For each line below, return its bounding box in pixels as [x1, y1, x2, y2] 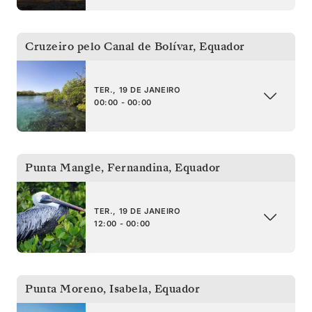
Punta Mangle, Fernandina [25, 159, 169, 175]
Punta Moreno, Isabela [25, 281, 148, 297]
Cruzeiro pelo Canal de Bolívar [25, 38, 193, 54]
